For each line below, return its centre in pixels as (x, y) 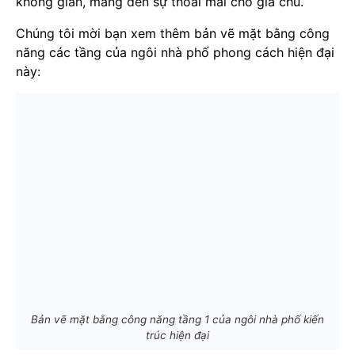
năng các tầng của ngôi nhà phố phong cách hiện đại (175, 53)
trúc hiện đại (177, 336)
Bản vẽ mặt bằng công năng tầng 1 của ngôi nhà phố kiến (177, 320)
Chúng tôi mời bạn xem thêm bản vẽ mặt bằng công (173, 34)
